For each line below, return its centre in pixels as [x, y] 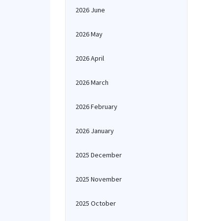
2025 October [96, 203]
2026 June [90, 10]
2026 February [96, 107]
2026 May [89, 34]
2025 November [99, 179]
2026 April [90, 58]
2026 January [95, 131]
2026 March [92, 82]
